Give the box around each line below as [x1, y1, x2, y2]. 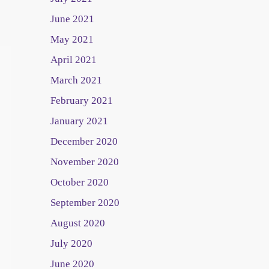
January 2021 [50, 115, 108, 127]
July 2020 [50, 238, 92, 249]
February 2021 [50, 95, 113, 106]
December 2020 [50, 136, 118, 147]
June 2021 [50, 13, 94, 25]
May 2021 [50, 34, 94, 45]
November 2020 [50, 156, 119, 168]
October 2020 [50, 177, 109, 188]
